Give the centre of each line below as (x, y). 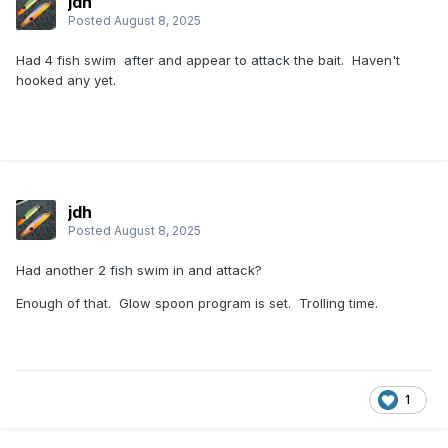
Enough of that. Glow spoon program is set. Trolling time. (197, 303)
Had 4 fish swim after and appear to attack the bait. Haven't (208, 60)
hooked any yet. (66, 80)
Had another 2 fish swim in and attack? (139, 270)
